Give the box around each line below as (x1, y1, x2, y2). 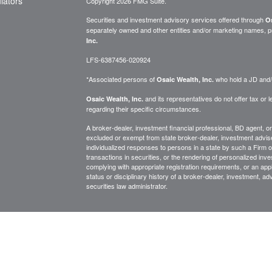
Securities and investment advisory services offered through (86, 15, 265, 25)
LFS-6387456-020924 (86, 55, 151, 65)
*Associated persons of (86, 74, 157, 84)
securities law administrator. (86, 181, 168, 191)
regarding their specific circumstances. (86, 104, 201, 114)
